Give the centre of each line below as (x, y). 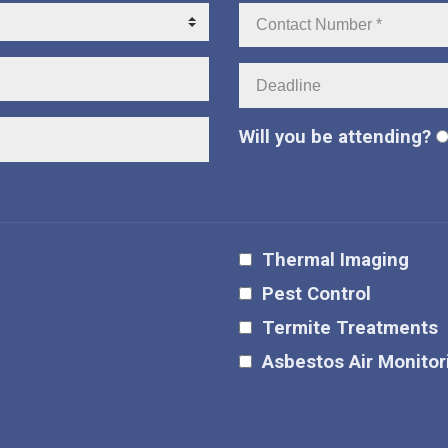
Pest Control (316, 293)
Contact (272, 15)
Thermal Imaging (335, 259)
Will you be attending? (337, 136)
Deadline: (278, 75)
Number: (275, 41)
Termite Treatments (350, 327)
